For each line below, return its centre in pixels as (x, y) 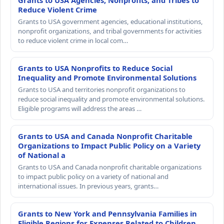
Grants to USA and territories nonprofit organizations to (102, 90)
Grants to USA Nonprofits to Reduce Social (95, 68)
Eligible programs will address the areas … (80, 109)
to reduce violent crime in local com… (73, 41)
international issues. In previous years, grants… (88, 186)
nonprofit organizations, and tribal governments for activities (110, 31)
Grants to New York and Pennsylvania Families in (107, 214)
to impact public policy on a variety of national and (93, 177)
